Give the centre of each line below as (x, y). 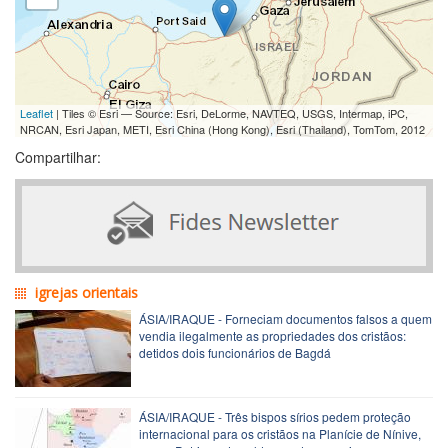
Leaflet (36, 112)
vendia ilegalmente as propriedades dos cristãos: (272, 335)
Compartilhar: (58, 156)
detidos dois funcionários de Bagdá (235, 352)
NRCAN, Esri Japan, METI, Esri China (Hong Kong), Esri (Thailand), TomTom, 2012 (222, 128)
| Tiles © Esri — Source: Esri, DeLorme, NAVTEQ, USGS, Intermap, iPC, (230, 112)
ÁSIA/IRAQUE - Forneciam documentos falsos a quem (285, 318)
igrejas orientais (86, 292)
